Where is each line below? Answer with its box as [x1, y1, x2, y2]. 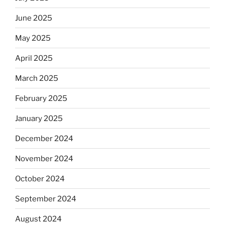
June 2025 [15, 13, 52, 23]
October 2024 [15, 174, 65, 183]
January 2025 [15, 114, 63, 123]
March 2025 [15, 73, 58, 83]
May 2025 [15, 33, 51, 43]
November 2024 [15, 154, 73, 163]
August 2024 [15, 214, 62, 223]
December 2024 [15, 134, 73, 143]
